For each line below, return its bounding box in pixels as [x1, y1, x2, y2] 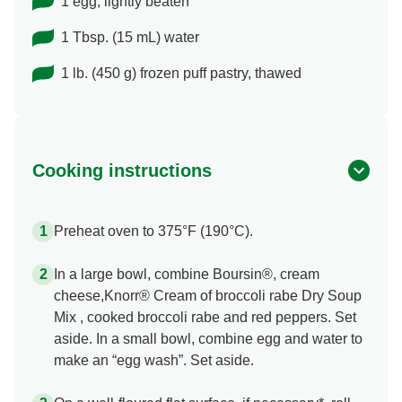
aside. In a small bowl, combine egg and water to [54, 331, 363, 347]
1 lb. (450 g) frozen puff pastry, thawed [61, 66, 301, 82]
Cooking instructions [32, 161, 212, 181]
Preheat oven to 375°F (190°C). [54, 223, 253, 240]
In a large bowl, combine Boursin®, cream [54, 267, 319, 283]
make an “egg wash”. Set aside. [54, 353, 254, 369]
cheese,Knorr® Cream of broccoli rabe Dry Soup [54, 288, 362, 304]
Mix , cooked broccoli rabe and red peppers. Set [54, 310, 356, 326]
